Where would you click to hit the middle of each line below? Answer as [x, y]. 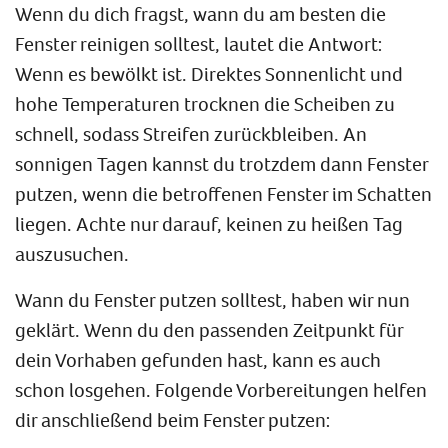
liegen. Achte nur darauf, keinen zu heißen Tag [209, 223]
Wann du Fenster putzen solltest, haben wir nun [212, 299]
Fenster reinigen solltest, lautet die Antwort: [199, 43]
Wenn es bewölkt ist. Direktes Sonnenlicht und [209, 73]
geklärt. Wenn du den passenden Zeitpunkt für [209, 329]
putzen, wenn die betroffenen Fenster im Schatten [223, 193]
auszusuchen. [72, 253]
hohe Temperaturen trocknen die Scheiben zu [205, 103]
